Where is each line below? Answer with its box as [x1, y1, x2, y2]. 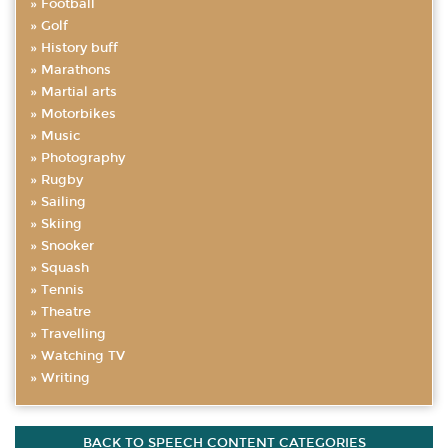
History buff [41, 40, 118, 56]
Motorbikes [41, 106, 116, 122]
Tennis [41, 282, 84, 298]
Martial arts [41, 84, 117, 100]
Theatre [41, 304, 91, 320]
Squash [41, 260, 89, 276]
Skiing [41, 216, 82, 232]
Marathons [41, 62, 111, 78]
